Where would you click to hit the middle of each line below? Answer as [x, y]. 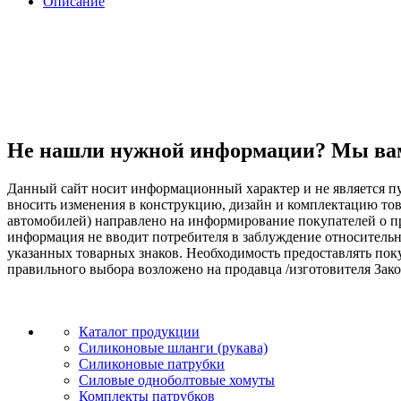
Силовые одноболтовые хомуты [177, 380]
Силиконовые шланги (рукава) [173, 348]
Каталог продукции [139, 332]
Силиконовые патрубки [152, 364]
